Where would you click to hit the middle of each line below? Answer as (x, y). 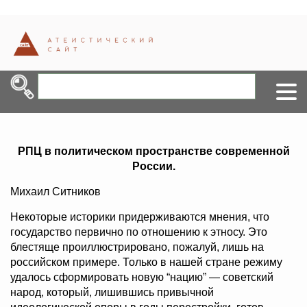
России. (153, 167)
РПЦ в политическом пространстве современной (153, 151)
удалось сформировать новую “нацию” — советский (142, 278)
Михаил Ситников (56, 192)
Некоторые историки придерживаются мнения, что (140, 217)
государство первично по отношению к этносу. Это (139, 232)
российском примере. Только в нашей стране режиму (146, 262)
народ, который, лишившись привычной (112, 293)
